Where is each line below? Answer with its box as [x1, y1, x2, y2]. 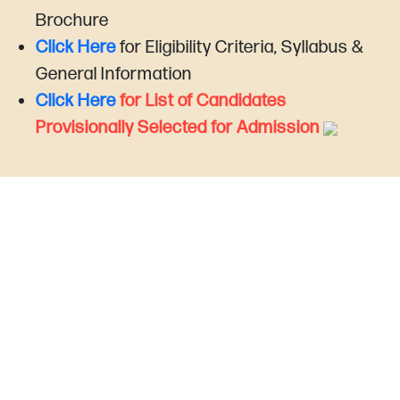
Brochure [36, 10, 109, 31]
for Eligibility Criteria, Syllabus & [120, 37, 364, 58]
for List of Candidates [120, 90, 287, 112]
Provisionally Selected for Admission [36, 117, 323, 138]
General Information [36, 63, 192, 85]
